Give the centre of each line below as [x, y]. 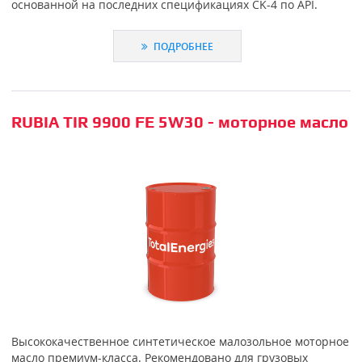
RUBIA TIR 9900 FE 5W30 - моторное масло [179, 121]
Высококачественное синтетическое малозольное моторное [180, 342]
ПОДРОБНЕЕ [183, 46]
